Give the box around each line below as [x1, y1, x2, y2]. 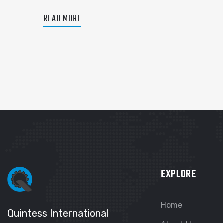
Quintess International [7, 207, 108, 219]
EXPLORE [160, 166, 196, 183]
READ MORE [43, 12, 81, 26]
